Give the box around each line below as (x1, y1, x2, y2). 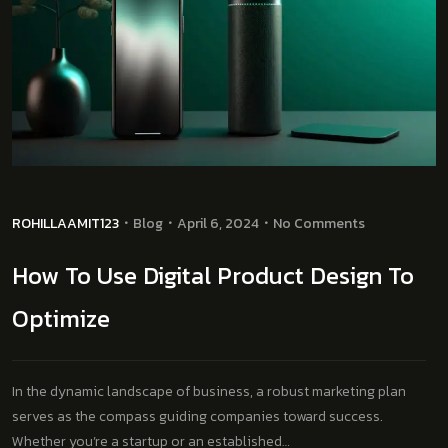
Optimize (12, 301, 110, 337)
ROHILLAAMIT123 (12, 213, 119, 235)
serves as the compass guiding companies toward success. (12, 406, 383, 428)
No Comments (273, 213, 365, 235)
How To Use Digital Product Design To (12, 258, 414, 294)
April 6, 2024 (177, 213, 259, 235)
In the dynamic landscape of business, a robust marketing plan (12, 381, 406, 403)
